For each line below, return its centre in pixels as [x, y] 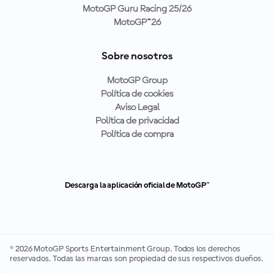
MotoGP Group [137, 81]
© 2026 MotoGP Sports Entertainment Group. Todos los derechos [125, 249]
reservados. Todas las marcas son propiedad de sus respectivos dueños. [137, 259]
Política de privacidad [137, 121]
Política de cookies [137, 94]
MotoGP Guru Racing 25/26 [137, 9]
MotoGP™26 [137, 23]
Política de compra [137, 135]
